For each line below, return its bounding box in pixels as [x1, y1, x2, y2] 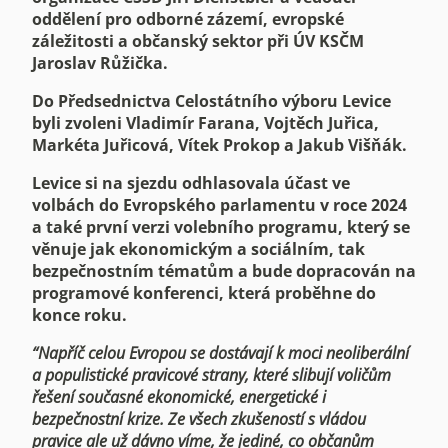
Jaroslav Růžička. [32, 52, 168, 74]
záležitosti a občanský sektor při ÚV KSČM [32, 30, 364, 52]
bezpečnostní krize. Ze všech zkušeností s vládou [32, 408, 366, 430]
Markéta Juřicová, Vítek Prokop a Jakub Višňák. [32, 134, 407, 156]
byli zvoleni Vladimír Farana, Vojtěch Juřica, [32, 112, 379, 134]
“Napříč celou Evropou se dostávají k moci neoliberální [32, 342, 409, 364]
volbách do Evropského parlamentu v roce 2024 [32, 194, 407, 216]
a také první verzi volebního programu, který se [32, 216, 410, 238]
